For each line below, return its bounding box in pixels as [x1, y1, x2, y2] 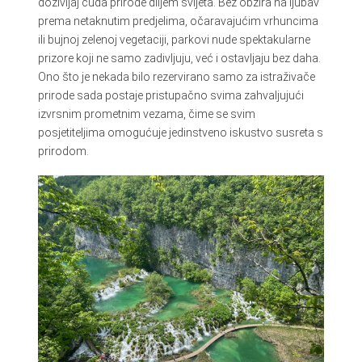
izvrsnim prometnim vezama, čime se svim [37, 107, 255, 120]
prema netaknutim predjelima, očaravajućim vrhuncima [37, 14, 318, 27]
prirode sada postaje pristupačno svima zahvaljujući [37, 88, 304, 102]
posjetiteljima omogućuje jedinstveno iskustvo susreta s [37, 125, 323, 139]
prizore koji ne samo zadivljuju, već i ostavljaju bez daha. [37, 51, 321, 65]
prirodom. [37, 144, 89, 158]
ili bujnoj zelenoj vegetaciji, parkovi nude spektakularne [37, 32, 310, 46]
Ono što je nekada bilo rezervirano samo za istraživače [37, 69, 315, 83]
